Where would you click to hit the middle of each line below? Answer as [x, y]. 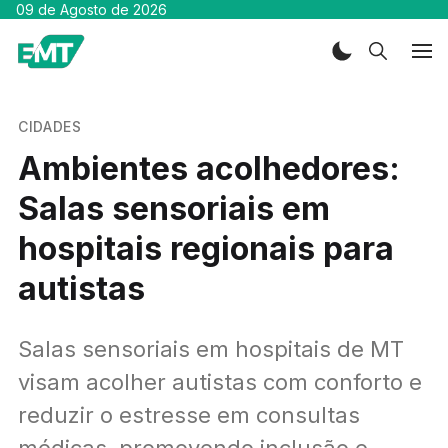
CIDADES [49, 126]
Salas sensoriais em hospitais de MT [210, 348]
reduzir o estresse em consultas [188, 414]
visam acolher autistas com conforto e [219, 381]
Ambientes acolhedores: [208, 168]
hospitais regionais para [205, 248]
